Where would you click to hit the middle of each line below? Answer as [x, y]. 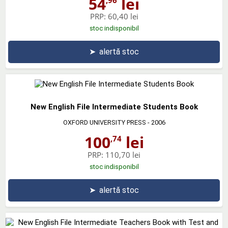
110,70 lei [123, 154]
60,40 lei [123, 16]
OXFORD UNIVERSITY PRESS [104, 122]
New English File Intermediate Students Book [114, 107]
